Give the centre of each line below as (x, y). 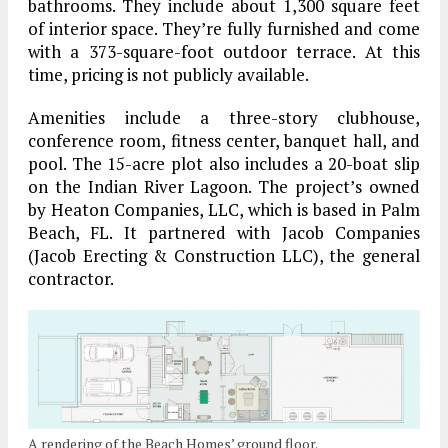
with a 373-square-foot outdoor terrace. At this (224, 51)
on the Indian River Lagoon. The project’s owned (224, 186)
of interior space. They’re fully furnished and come (224, 28)
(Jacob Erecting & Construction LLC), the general (224, 255)
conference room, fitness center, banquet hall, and (224, 140)
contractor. (71, 278)
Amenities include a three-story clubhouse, (224, 117)
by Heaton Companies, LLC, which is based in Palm (224, 209)
